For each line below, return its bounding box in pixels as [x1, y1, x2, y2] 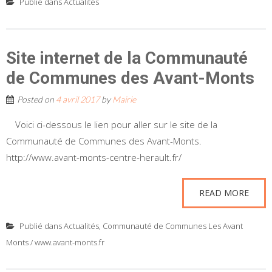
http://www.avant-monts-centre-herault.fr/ [6, 151, 182, 163]
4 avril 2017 [56, 94, 100, 104]
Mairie [112, 94, 136, 104]
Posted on [17, 94, 56, 104]
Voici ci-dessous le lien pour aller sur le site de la [15, 118, 217, 131]
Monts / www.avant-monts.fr [6, 237, 104, 248]
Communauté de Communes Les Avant [103, 220, 243, 231]
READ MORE [199, 187, 249, 199]
